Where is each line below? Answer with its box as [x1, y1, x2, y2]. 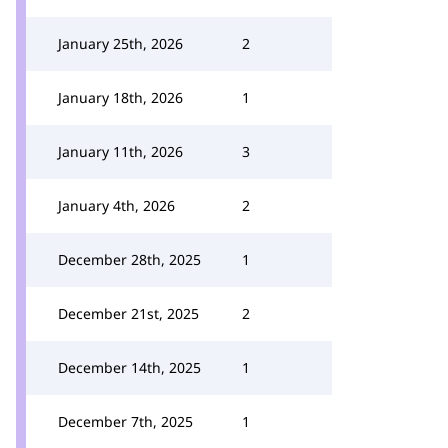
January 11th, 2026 [58, 142, 183, 161]
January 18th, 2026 [58, 88, 183, 107]
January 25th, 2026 [58, 34, 183, 53]
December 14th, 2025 [58, 358, 201, 377]
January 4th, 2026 [58, 196, 175, 215]
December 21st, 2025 [58, 304, 199, 323]
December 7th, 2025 [58, 412, 193, 431]
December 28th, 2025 [58, 250, 201, 269]
